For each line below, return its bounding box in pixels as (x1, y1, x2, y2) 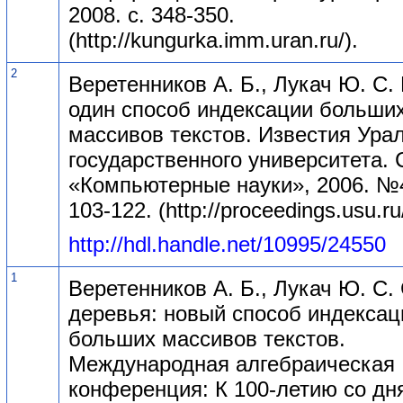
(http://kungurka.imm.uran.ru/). (68, 27, 358, 52)
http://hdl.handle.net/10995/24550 (68, 231, 386, 256)
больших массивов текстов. (68, 326, 345, 351)
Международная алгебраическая (68, 351, 395, 376)
